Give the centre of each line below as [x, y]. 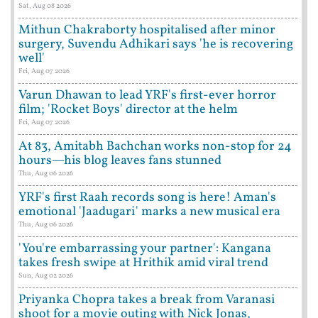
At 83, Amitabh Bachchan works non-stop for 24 [155, 147]
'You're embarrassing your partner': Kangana [145, 249]
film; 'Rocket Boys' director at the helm [128, 110]
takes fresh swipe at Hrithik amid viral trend [143, 263]
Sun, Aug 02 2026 [46, 276]
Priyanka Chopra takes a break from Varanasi [147, 300]
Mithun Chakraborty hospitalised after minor [147, 31]
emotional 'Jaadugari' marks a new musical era [149, 212]
